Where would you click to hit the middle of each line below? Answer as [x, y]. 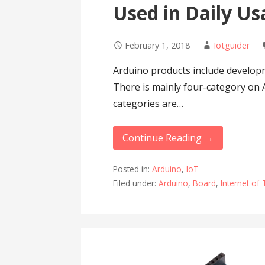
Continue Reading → [168, 138]
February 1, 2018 [158, 45]
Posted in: [133, 169]
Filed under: [136, 183]
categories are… [148, 103]
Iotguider [232, 45]
